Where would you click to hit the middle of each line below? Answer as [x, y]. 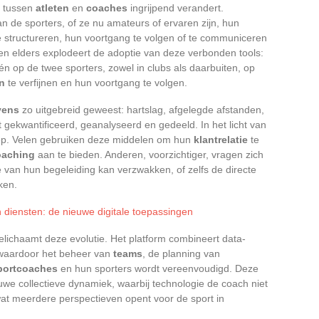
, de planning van [181, 253]
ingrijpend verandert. [176, 7]
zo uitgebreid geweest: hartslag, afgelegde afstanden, [142, 109]
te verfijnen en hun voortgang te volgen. [96, 82]
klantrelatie [221, 139]
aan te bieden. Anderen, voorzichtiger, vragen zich [149, 154]
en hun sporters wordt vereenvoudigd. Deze [158, 268]
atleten [52, 7]
